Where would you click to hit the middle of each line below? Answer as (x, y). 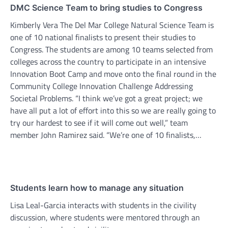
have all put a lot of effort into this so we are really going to (113, 111)
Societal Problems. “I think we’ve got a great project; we (106, 98)
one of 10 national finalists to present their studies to (103, 37)
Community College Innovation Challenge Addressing (102, 86)
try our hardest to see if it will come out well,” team (99, 123)
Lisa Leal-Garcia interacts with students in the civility (103, 205)
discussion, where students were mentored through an (105, 218)
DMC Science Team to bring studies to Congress (106, 8)
